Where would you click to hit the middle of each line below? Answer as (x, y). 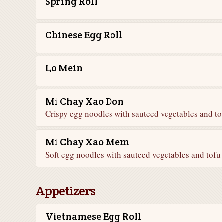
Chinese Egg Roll (84, 35)
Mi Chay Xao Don (84, 101)
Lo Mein (64, 68)
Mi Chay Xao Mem (87, 142)
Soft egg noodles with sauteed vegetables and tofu (133, 154)
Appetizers (65, 191)
